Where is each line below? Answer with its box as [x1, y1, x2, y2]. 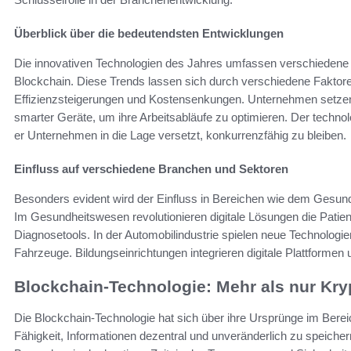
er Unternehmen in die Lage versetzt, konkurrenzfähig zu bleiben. [14, 128, 346, 142]
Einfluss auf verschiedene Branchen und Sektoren [14, 161, 288, 175]
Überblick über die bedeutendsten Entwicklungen [14, 26, 284, 40]
